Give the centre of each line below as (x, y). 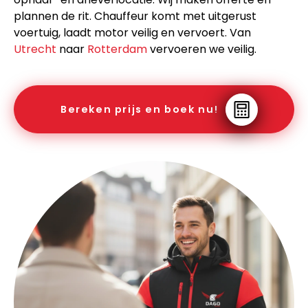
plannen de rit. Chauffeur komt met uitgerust (135, 16)
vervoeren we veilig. (202, 49)
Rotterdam (117, 49)
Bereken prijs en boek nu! (140, 110)
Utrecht (35, 49)
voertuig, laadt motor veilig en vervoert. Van (132, 33)
